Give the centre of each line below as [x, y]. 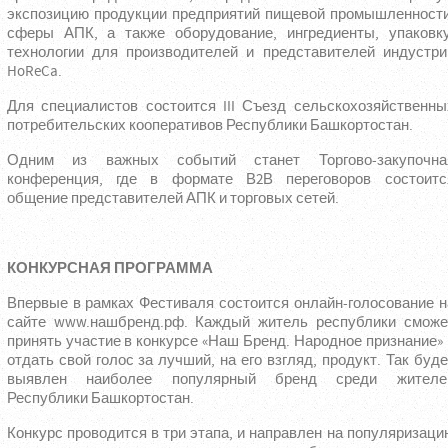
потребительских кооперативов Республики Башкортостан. [209, 126]
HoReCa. [34, 72]
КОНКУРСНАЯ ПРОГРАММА [109, 269]
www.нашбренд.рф [118, 323]
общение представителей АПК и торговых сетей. [172, 199]
